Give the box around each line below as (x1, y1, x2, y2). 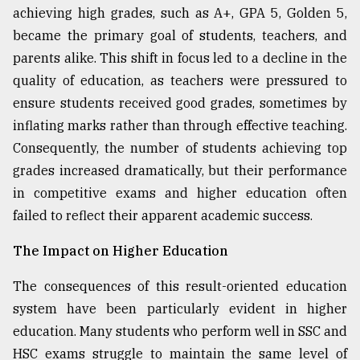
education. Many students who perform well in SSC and (13, 322, 347, 339)
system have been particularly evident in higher (13, 300, 347, 317)
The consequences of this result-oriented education (13, 277, 347, 294)
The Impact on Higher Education (13, 242, 228, 259)
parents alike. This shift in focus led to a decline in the (13, 49, 347, 66)
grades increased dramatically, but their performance (13, 162, 347, 178)
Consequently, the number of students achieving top (13, 139, 347, 156)
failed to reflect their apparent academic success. (13, 207, 313, 223)
